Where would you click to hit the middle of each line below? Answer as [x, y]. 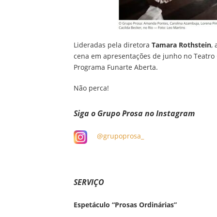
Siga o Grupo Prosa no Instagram [134, 113]
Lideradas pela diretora [113, 45]
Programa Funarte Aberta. [116, 67]
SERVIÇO [89, 182]
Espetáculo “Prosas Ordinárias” [125, 205]
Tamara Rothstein [181, 45]
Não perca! [91, 88]
